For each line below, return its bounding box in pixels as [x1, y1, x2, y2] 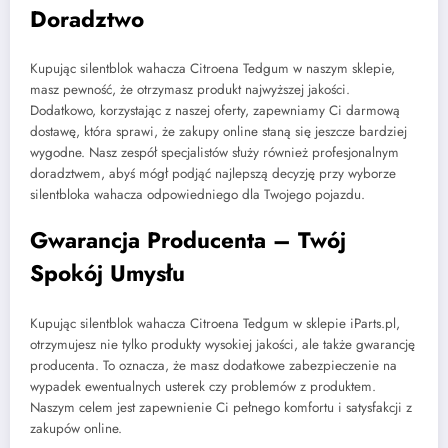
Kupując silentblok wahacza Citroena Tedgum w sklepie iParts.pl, [30, 313, 400, 333]
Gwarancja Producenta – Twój [30, 224, 346, 257]
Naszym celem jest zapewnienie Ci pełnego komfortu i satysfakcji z [30, 397, 412, 417]
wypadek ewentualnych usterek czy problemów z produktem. [30, 376, 376, 396]
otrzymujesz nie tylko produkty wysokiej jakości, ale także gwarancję [30, 334, 415, 354]
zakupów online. [30, 418, 122, 438]
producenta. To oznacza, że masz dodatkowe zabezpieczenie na [30, 355, 397, 375]
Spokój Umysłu [30, 257, 185, 290]
